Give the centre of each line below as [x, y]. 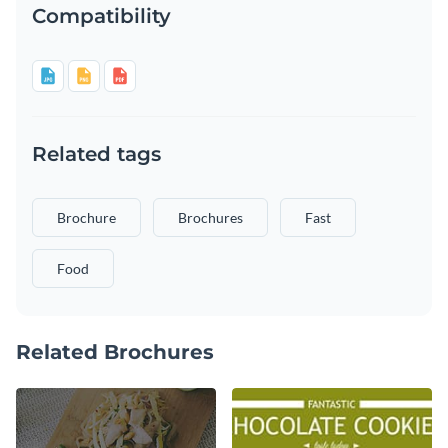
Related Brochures [115, 351]
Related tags [96, 153]
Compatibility [101, 15]
